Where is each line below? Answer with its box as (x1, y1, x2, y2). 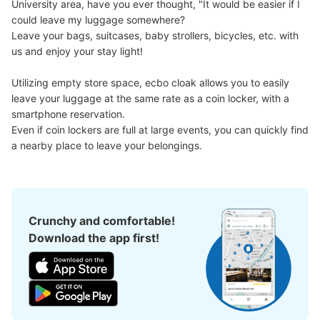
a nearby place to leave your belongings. (11, 139, 202, 152)
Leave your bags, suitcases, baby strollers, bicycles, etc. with (11, 29, 299, 42)
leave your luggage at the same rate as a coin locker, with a (11, 92, 289, 105)
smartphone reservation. (11, 108, 125, 121)
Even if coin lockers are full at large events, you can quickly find (11, 124, 309, 136)
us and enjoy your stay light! (11, 45, 143, 58)
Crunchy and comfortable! (29, 213, 175, 228)
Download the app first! (29, 230, 159, 245)
